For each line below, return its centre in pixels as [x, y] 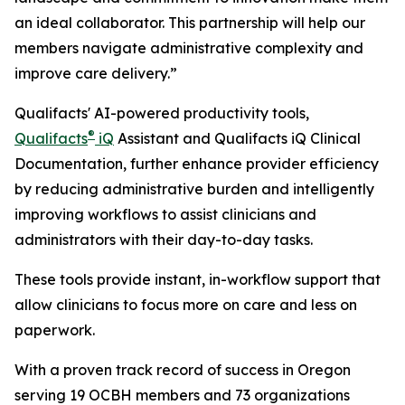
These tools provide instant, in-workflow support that [198, 279]
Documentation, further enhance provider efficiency [197, 164]
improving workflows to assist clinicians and [165, 214]
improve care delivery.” [96, 73]
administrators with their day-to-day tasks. [165, 240]
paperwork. [55, 330]
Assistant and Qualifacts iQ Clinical [237, 138]
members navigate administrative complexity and [189, 48]
